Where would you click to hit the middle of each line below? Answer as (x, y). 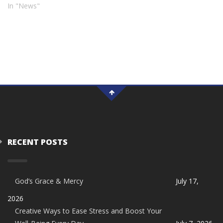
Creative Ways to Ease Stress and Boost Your (88, 211)
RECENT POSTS (38, 142)
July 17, (187, 181)
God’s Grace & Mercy (49, 181)
